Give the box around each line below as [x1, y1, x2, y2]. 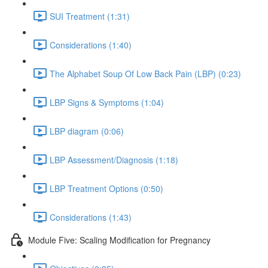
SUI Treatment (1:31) [50, 10, 130, 22]
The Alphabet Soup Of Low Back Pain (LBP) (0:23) [50, 67, 241, 80]
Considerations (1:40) [50, 38, 132, 51]
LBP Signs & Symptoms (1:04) [50, 96, 164, 108]
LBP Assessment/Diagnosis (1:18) [50, 153, 178, 166]
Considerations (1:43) [50, 211, 132, 223]
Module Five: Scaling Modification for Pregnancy [28, 233, 211, 246]
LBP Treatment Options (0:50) [50, 182, 163, 194]
